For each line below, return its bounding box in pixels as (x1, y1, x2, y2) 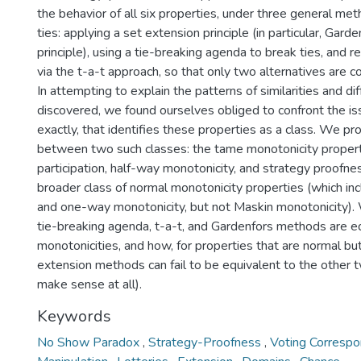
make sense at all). (37, 276, 142, 293)
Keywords (37, 305, 111, 327)
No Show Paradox (37, 334, 143, 351)
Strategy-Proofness (148, 334, 264, 351)
